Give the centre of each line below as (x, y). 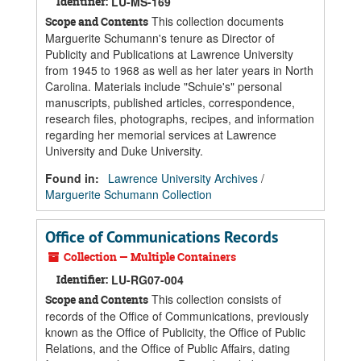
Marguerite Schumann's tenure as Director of (160, 38)
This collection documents (216, 21)
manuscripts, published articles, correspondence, (170, 102)
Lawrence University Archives (183, 178)
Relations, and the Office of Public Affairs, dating (168, 348)
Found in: (74, 178)
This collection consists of (215, 299)
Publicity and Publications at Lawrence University (169, 54)
